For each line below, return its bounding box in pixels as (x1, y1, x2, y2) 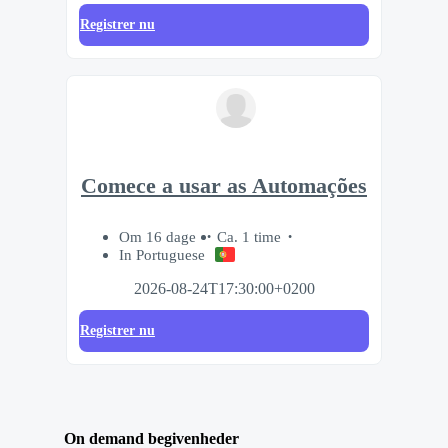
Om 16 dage (119, 227, 200, 245)
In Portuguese (119, 245, 205, 263)
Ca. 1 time (217, 227, 281, 245)
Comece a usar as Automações (81, 174, 367, 199)
